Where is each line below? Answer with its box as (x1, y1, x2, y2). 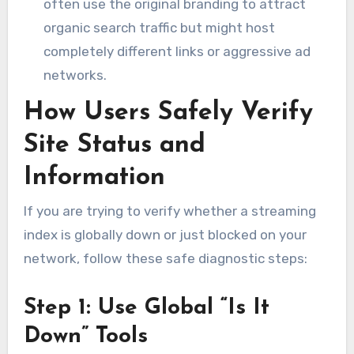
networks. (43, 67, 107, 84)
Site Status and (23, 132, 205, 158)
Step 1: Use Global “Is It (23, 297, 269, 320)
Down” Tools (23, 326, 148, 348)
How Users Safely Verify (23, 100, 313, 126)
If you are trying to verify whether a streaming (23, 203, 316, 220)
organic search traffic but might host (43, 20, 276, 36)
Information (23, 164, 165, 190)
